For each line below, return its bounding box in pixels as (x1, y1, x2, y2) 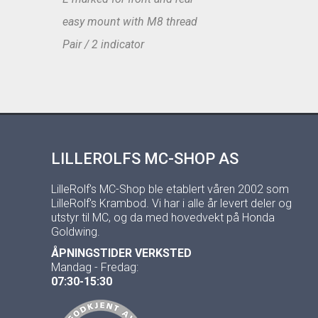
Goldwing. (51, 225, 100, 238)
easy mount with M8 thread (51, 15, 197, 28)
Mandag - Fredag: (51, 261, 138, 274)
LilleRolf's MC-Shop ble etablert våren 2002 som (51, 182, 289, 196)
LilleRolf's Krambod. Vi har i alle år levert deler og (51, 197, 292, 210)
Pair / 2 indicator (51, 38, 144, 51)
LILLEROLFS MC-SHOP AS (51, 150, 238, 168)
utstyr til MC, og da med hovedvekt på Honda (51, 211, 275, 224)
